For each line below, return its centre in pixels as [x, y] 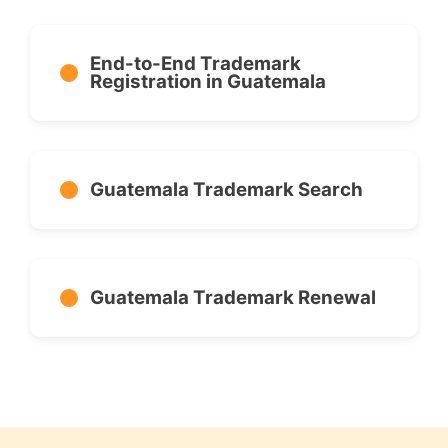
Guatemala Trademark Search [226, 190]
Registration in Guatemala [208, 82]
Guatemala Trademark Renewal [233, 298]
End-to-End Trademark [195, 64]
